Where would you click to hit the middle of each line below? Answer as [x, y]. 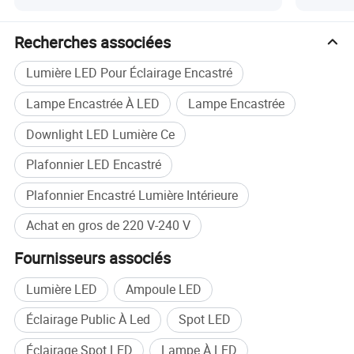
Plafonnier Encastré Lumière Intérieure [132, 195]
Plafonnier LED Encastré [93, 165]
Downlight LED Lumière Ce [100, 134]
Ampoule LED [163, 289]
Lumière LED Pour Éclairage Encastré [129, 73]
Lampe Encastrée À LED [92, 104]
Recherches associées [93, 42]
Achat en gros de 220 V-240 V [108, 226]
